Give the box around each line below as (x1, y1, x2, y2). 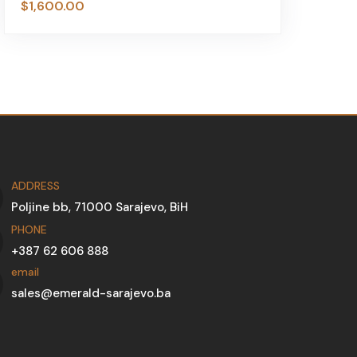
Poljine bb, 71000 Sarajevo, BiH (11, 199, 188, 215)
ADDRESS (11, 178, 60, 193)
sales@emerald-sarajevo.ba (11, 285, 171, 301)
